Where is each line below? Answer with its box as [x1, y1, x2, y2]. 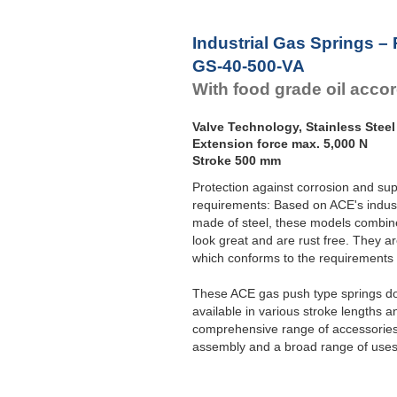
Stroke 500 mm [192, 153, 281, 168]
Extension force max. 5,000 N [192, 136, 368, 152]
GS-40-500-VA [192, 56, 305, 75]
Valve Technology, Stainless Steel [192, 120, 395, 135]
